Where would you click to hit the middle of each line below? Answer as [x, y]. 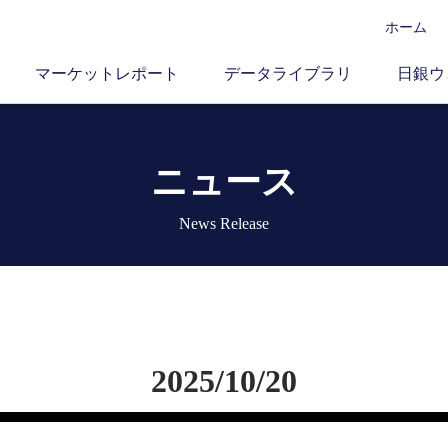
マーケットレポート [107, 73]
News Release [224, 223]
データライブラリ [288, 73]
